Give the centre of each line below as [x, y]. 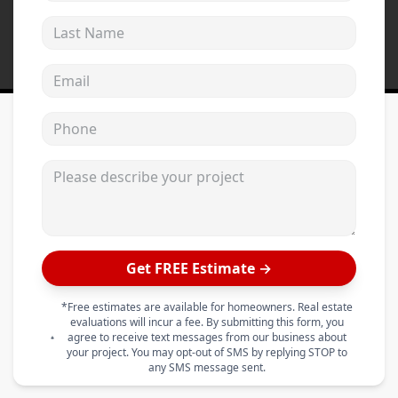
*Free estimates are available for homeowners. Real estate [207, 307]
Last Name [76, 21]
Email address [88, 69]
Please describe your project [136, 165]
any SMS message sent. [207, 368]
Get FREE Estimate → [199, 269]
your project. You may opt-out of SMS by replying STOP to [207, 353]
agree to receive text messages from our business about [207, 338]
